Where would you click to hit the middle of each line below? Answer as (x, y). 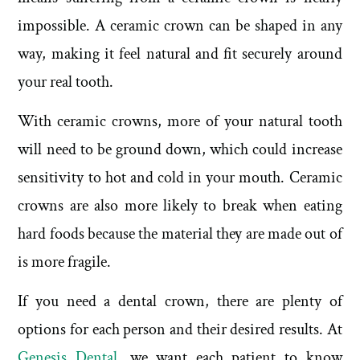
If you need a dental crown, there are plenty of (180, 302)
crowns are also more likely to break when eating (180, 206)
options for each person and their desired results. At (180, 330)
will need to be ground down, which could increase (180, 150)
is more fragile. (66, 262)
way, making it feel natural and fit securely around (180, 53)
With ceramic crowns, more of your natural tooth (180, 122)
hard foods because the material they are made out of (180, 234)
